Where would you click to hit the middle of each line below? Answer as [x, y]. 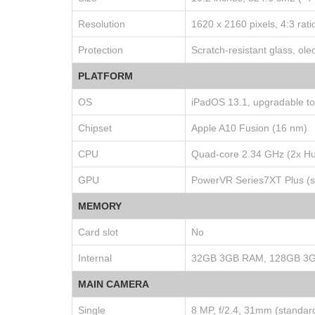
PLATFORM [105, 76]
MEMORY [100, 206]
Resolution [102, 24]
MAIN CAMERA [114, 284]
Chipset [95, 128]
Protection [101, 50]
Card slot [98, 232]
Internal [95, 258]
